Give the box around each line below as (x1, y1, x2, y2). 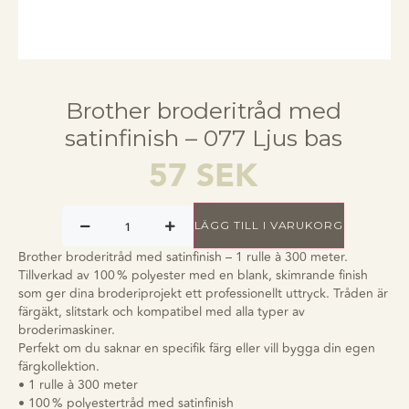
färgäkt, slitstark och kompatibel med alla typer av (18, 302, 305, 321)
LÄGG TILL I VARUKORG (194, 218, 343, 232)
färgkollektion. (18, 357, 100, 376)
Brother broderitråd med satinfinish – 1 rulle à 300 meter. (18, 247, 348, 267)
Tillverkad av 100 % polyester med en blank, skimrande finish (18, 266, 368, 285)
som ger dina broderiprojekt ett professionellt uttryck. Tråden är (18, 284, 388, 303)
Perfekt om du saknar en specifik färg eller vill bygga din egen (18, 339, 375, 358)
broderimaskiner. (18, 320, 115, 340)
